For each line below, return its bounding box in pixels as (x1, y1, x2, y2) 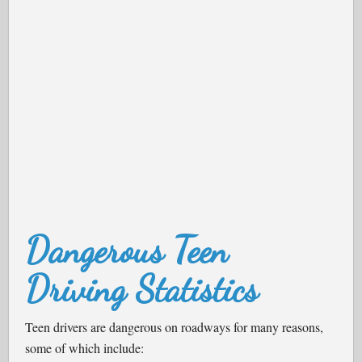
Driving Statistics (25, 267, 259, 311)
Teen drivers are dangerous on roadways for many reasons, (25, 318, 324, 335)
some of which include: (25, 339, 145, 356)
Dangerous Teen (25, 229, 229, 272)
